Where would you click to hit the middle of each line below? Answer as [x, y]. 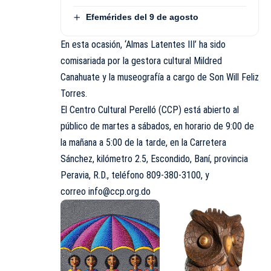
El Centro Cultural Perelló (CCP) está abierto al [150, 109]
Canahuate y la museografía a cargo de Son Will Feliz [160, 77]
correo [74, 191]
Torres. [74, 93]
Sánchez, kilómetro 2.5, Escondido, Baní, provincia [154, 158]
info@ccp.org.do [119, 191]
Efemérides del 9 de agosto [142, 17]
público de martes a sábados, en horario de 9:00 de [157, 126]
